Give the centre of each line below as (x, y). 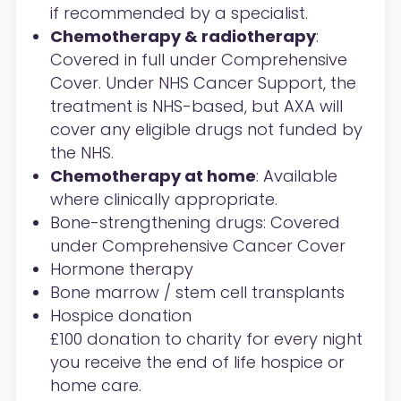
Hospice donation (120, 316)
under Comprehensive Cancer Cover (197, 246)
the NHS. (81, 153)
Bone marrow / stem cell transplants (197, 293)
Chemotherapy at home (153, 176)
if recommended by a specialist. (179, 13)
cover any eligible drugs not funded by (206, 130)
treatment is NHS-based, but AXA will (196, 107)
